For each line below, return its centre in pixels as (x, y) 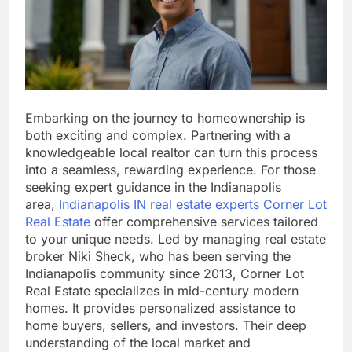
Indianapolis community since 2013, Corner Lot (165, 274)
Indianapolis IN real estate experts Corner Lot (193, 205)
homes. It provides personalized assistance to (161, 308)
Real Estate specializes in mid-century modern (162, 291)
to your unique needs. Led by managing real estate (176, 239)
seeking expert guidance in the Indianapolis (153, 187)
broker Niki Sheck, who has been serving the (158, 257)
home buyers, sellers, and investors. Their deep (166, 326)
